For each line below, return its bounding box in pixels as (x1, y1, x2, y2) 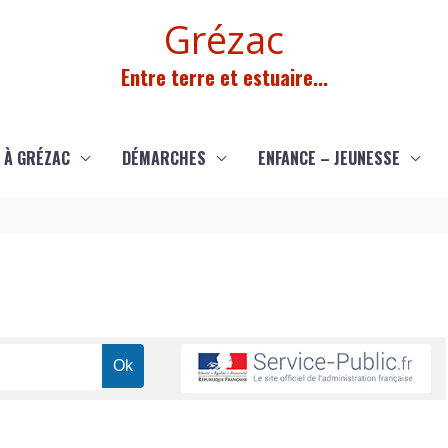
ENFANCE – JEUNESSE (257, 146, 400, 170)
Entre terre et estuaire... (120, 62, 328, 92)
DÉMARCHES (121, 146, 206, 170)
